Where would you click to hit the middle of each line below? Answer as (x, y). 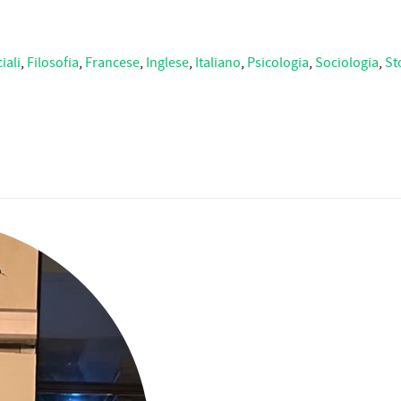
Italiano (218, 63)
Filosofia (53, 63)
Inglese (167, 63)
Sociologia (347, 63)
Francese (112, 63)
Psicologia (278, 63)
